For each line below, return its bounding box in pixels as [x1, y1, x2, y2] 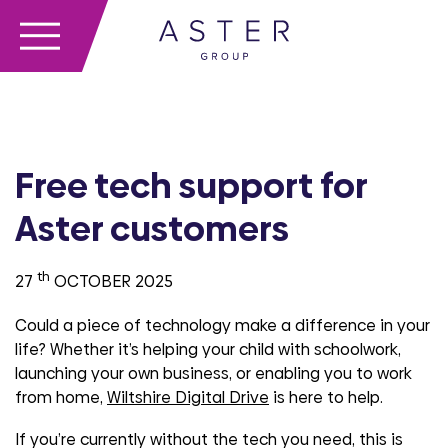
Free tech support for [15, 162, 367, 210]
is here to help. [269, 386, 383, 410]
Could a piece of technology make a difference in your [15, 314, 430, 338]
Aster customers [15, 205, 289, 253]
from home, [15, 386, 107, 410]
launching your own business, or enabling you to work [15, 362, 412, 386]
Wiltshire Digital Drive [107, 386, 269, 410]
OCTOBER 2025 [50, 270, 173, 294]
